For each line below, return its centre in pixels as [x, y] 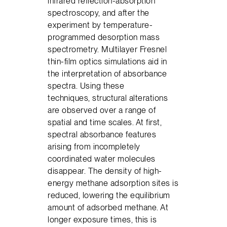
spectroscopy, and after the [99, 13]
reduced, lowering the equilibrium [109, 195]
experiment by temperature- [100, 25]
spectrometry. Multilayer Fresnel [107, 49]
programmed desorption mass [104, 37]
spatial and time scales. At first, [105, 122]
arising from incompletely [94, 147]
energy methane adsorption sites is [113, 183]
